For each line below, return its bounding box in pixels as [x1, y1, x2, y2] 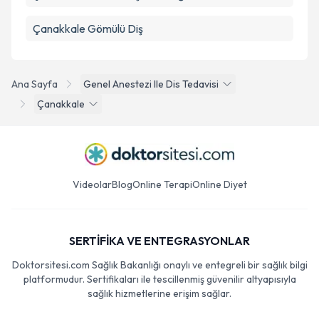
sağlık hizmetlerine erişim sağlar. [88, 287, 231, 300]
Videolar [72, 178, 112, 191]
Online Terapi [132, 178, 192, 191]
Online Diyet [192, 178, 247, 191]
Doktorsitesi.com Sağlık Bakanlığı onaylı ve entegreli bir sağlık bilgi [11, 258, 308, 271]
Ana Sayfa [11, 78, 58, 90]
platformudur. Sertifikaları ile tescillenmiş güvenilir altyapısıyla [23, 273, 296, 286]
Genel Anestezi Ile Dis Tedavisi [83, 78, 219, 90]
